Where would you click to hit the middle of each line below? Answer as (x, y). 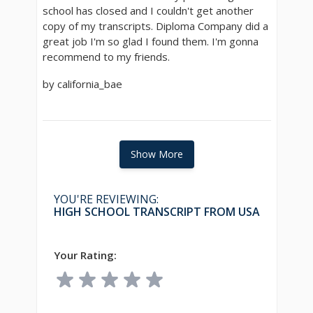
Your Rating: (85, 255)
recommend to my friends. (106, 56)
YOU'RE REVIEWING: (106, 199)
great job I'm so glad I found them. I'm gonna (150, 41)
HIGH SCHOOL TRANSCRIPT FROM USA (156, 211)
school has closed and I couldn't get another (148, 10)
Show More (156, 154)
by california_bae (82, 83)
